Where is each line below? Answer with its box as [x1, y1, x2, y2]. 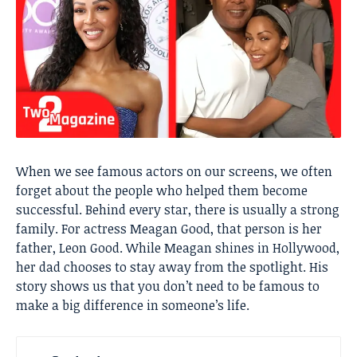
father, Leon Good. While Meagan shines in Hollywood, [16, 238, 339, 257]
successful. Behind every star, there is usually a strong [16, 200, 339, 218]
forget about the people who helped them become [16, 181, 308, 199]
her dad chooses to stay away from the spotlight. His [16, 257, 328, 276]
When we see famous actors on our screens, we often [16, 162, 332, 180]
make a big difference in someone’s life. [16, 296, 249, 314]
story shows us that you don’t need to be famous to [16, 277, 320, 295]
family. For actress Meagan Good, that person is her [16, 219, 322, 237]
